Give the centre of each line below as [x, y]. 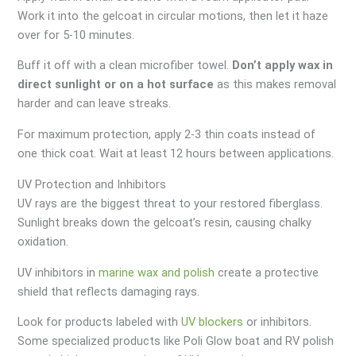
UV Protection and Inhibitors [92, 184]
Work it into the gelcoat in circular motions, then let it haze [173, 15]
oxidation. [43, 241]
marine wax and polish [157, 272]
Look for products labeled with [100, 322]
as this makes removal [275, 85]
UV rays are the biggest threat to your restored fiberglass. [170, 203]
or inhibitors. [278, 322]
